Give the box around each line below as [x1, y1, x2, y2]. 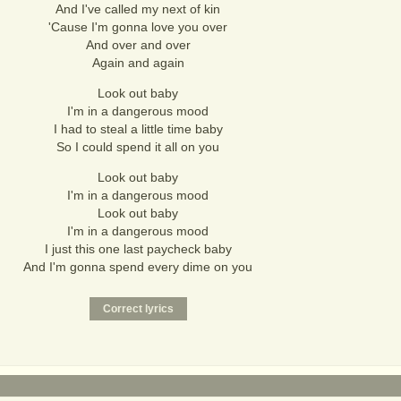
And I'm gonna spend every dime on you [23, 260, 252, 274]
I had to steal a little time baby [53, 122, 223, 136]
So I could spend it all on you [56, 140, 219, 154]
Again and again [91, 55, 184, 70]
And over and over [85, 38, 191, 52]
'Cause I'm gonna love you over [48, 20, 227, 34]
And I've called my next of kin [55, 2, 220, 16]
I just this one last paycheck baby [44, 242, 232, 256]
